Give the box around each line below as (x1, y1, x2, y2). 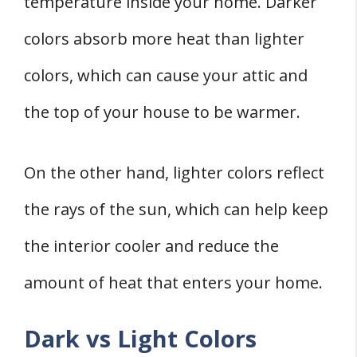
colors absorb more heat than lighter (24, 28, 304, 50)
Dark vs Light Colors (24, 323, 257, 355)
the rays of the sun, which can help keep (24, 198, 328, 221)
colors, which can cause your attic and (24, 65, 308, 87)
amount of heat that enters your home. (24, 272, 323, 294)
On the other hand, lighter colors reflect (24, 162, 324, 184)
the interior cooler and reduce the (24, 235, 279, 257)
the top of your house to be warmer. (24, 101, 300, 124)
